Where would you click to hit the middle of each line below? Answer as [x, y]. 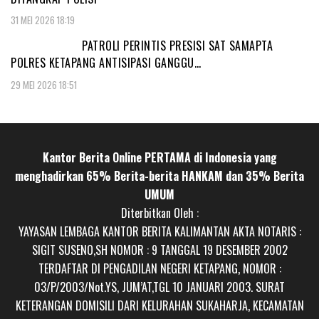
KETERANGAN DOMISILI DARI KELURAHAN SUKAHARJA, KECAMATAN [159, 305]
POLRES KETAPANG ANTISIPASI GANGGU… [106, 63]
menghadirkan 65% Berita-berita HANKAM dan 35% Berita [159, 176]
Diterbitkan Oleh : [159, 213]
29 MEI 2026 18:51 [44, 84]
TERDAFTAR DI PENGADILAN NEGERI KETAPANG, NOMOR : [159, 268]
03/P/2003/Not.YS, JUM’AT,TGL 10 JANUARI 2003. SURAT [159, 287]
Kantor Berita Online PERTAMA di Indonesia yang [159, 157]
